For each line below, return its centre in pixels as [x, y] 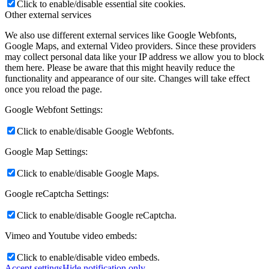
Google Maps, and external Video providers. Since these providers [130, 46]
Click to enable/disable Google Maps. [88, 173]
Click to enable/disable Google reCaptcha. [97, 215]
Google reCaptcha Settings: [57, 193]
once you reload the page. [53, 89]
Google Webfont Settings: [54, 109]
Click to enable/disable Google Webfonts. [95, 131]
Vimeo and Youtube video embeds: [71, 235]
